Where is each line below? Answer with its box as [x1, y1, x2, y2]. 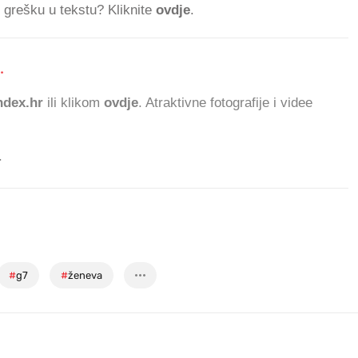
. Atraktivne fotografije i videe [138, 95, 312, 111]
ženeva [68, 269, 102, 282]
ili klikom [43, 95, 104, 111]
